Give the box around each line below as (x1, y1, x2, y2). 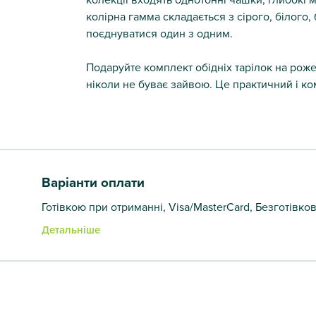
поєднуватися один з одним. (85, 25, 233, 41)
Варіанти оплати (42, 172, 145, 192)
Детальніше (42, 221, 100, 237)
